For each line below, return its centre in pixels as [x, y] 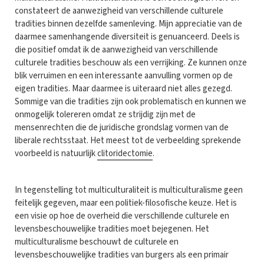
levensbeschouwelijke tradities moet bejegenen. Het [112, 229]
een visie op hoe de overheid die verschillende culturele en [122, 216]
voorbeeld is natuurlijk [56, 153]
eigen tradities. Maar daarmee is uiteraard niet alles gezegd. [123, 88]
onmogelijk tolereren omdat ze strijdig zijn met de [105, 114]
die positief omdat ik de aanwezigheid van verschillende [116, 49]
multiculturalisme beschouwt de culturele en [97, 242]
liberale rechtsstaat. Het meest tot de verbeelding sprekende [128, 140]
